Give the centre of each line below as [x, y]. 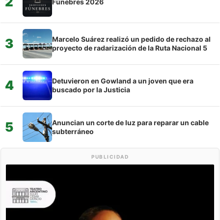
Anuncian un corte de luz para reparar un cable [130, 122]
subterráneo [73, 131]
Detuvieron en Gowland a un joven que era [123, 81]
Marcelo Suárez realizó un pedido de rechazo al [131, 39]
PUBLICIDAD [110, 156]
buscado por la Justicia [91, 89]
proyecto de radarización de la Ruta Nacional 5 [130, 48]
